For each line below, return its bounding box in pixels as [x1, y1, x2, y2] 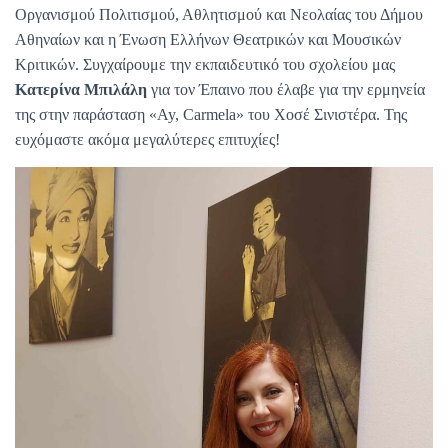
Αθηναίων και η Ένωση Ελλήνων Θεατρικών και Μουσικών [15, 31, 401, 48]
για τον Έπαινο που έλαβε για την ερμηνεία [147, 81, 425, 98]
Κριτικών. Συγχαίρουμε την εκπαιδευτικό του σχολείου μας [15, 56, 395, 73]
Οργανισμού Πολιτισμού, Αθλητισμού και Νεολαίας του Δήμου [15, 6, 423, 23]
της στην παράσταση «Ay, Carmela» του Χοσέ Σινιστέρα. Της [15, 106, 407, 123]
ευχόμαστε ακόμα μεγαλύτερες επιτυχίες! [15, 131, 280, 148]
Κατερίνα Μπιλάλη [15, 81, 147, 98]
